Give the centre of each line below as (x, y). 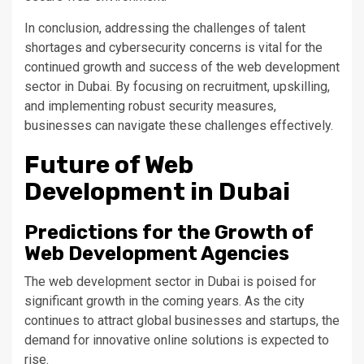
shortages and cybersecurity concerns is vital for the (173, 47)
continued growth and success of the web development (182, 67)
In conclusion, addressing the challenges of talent (165, 28)
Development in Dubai (157, 191)
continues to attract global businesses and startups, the (182, 320)
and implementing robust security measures (149, 106)
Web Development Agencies (157, 253)
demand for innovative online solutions (136, 340)
